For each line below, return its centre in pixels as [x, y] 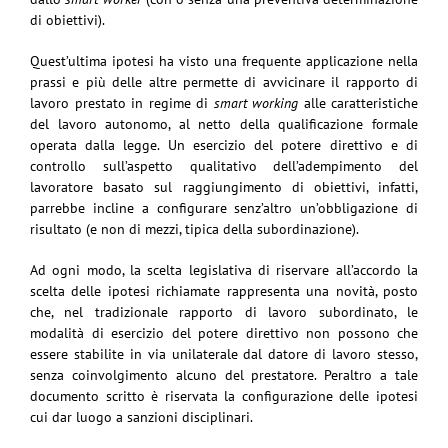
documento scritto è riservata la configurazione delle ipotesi [224, 395]
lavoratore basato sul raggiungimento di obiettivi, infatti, [224, 186]
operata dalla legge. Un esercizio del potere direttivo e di [224, 144]
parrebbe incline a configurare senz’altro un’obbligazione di [224, 207]
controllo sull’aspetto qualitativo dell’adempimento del [224, 165]
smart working [253, 102]
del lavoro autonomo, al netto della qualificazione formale [224, 123]
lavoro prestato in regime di [119, 102]
